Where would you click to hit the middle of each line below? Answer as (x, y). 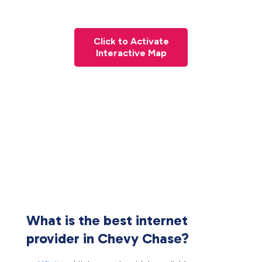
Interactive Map (131, 53)
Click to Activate (131, 42)
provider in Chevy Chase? (108, 239)
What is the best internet (107, 220)
